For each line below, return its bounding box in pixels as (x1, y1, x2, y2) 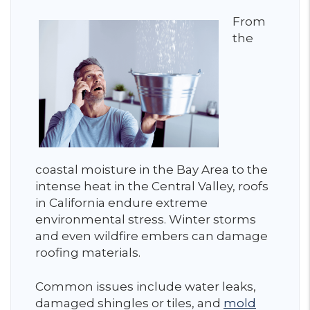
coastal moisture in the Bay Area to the (35, 162, 268, 176)
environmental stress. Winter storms (35, 212, 256, 226)
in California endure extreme (35, 195, 208, 210)
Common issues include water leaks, (35, 279, 256, 293)
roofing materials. (35, 245, 140, 259)
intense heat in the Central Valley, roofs (35, 179, 268, 193)
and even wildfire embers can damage (35, 228, 268, 243)
